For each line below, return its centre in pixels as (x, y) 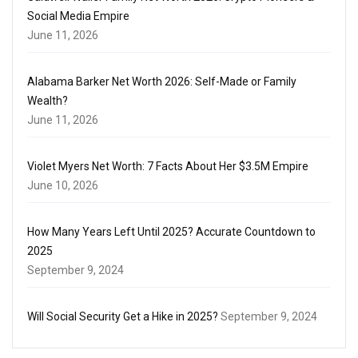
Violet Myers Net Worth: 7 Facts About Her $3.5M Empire (168, 167)
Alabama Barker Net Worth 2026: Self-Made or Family (162, 82)
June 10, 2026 (63, 186)
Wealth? (48, 101)
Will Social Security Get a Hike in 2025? (123, 317)
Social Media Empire (78, 16)
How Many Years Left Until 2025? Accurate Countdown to (171, 232)
